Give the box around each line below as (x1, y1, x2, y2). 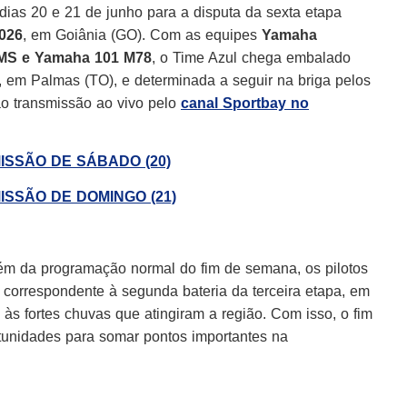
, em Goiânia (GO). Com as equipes (23, 26, 262, 43)
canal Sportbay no (181, 94, 309, 111)
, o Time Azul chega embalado (152, 49, 351, 65)
